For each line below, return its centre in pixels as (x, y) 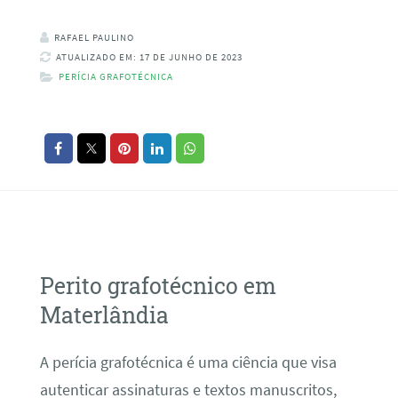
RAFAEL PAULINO (94, 38)
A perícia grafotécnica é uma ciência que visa (188, 363)
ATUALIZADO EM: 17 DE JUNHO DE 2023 (149, 57)
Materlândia (104, 314)
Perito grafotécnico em (158, 285)
